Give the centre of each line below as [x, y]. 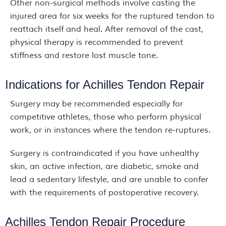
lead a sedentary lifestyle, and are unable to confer [109, 180]
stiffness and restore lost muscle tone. [84, 55]
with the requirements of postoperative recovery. [104, 193]
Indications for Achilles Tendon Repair [105, 84]
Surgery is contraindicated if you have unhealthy [104, 153]
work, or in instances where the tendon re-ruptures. [110, 130]
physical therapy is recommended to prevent [97, 42]
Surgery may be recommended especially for [97, 104]
